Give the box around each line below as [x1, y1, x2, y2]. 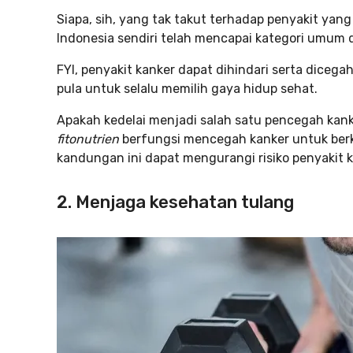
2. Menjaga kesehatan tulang [57, 191, 294, 213]
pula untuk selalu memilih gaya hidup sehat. [57, 81, 318, 96]
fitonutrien [57, 132, 119, 147]
